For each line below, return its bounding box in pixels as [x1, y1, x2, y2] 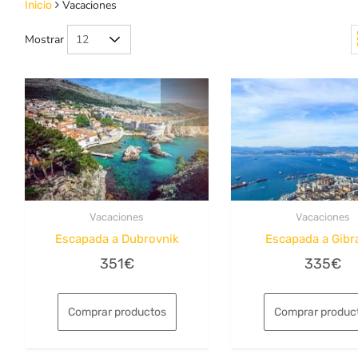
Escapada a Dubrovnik [54, 232, 179, 247]
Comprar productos [67, 304, 166, 319]
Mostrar [25, 31, 64, 47]
